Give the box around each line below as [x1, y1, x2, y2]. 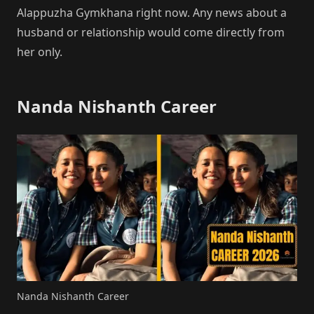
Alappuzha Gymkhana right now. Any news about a [17, 5, 287, 21]
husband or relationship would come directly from [17, 25, 285, 41]
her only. [17, 44, 62, 60]
